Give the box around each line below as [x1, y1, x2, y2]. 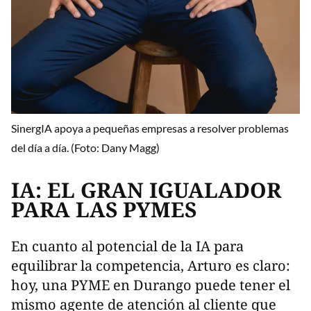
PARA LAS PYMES [11, 194, 196, 224]
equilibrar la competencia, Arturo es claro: [11, 255, 290, 275]
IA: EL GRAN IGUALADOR [11, 175, 281, 204]
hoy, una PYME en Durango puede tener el [11, 275, 290, 294]
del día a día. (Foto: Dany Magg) [11, 141, 160, 155]
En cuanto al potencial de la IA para [11, 236, 244, 255]
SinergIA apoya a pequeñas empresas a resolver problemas [11, 121, 289, 135]
